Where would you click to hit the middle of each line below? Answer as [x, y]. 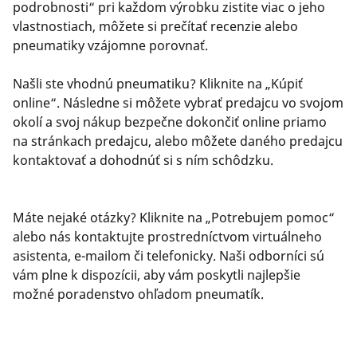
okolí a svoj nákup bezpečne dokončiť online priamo [170, 122]
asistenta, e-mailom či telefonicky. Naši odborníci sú [169, 256]
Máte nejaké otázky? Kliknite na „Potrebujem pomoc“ [174, 218]
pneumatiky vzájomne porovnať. [110, 45]
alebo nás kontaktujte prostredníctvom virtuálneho [167, 237]
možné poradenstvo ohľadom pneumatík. [138, 294]
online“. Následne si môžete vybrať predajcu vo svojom [178, 103]
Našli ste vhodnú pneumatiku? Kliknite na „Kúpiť [158, 84]
